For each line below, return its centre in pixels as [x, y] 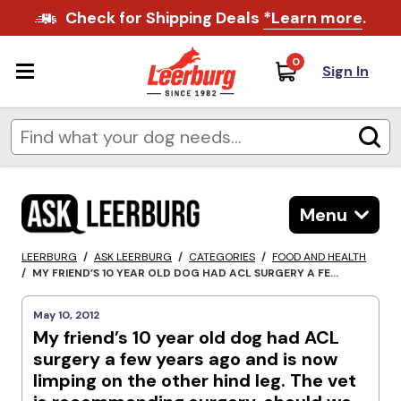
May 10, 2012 [66, 316]
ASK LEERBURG [133, 257]
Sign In [346, 71]
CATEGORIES [222, 257]
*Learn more [312, 18]
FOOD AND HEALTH [319, 257]
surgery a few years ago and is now [185, 359]
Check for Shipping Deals [164, 18]
